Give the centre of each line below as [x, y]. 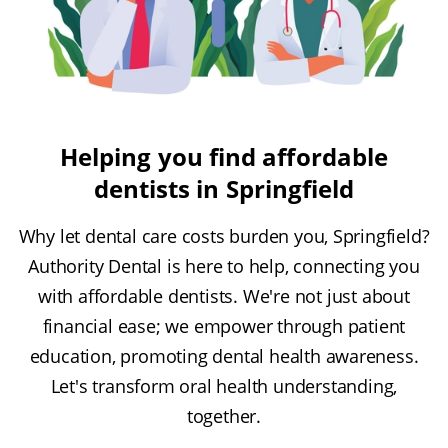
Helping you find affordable [224, 157]
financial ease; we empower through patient [224, 326]
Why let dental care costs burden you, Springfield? [224, 236]
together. [224, 416]
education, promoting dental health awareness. [224, 356]
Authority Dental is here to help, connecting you [224, 266]
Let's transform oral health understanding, [224, 386]
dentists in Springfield [224, 189]
